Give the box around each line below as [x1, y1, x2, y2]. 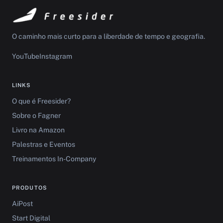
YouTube [12, 52, 39, 60]
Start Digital [12, 214, 50, 222]
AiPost [12, 200, 33, 208]
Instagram [39, 52, 72, 60]
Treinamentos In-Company [12, 155, 96, 163]
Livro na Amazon [12, 126, 65, 134]
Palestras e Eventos [12, 140, 75, 148]
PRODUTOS [12, 185, 47, 191]
